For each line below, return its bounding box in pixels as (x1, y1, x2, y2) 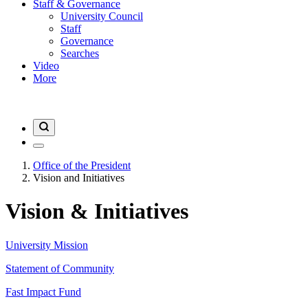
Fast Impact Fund (5, 285, 81, 298)
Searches (60, 47, 99, 59)
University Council (60, 10, 143, 22)
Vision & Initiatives (5, 199, 188, 224)
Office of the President (33, 159, 131, 171)
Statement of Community (5, 262, 114, 274)
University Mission (5, 239, 88, 251)
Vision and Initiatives (33, 172, 124, 184)
